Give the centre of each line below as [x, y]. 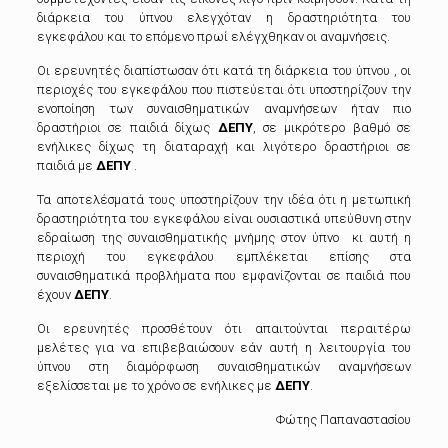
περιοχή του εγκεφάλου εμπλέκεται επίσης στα [224, 257]
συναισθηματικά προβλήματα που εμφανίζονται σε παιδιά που [224, 276]
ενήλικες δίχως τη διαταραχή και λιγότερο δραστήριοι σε [224, 147]
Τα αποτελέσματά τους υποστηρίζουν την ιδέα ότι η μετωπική [224, 200]
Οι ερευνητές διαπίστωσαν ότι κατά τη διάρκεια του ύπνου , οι [224, 71]
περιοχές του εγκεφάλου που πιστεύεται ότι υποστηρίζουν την [224, 90]
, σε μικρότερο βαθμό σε [332, 128]
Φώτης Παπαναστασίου [344, 420]
